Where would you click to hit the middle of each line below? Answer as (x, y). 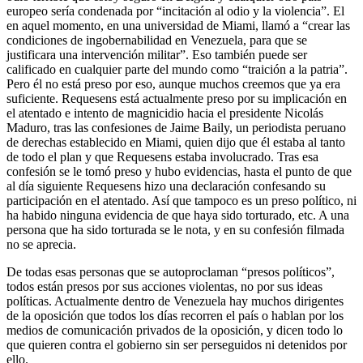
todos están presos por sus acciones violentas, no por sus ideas (164, 287)
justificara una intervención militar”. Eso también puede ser (157, 55)
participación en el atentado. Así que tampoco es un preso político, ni (181, 201)
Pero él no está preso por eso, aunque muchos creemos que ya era (173, 84)
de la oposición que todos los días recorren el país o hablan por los (175, 316)
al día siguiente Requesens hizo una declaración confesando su (166, 186)
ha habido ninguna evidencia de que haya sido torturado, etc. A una (178, 216)
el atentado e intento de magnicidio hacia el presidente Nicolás (165, 113)
